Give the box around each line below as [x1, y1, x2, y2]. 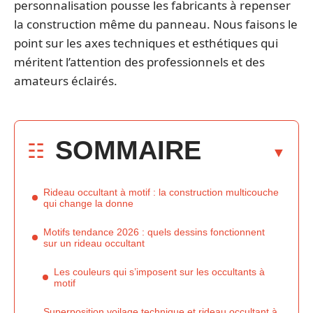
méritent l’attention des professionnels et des [14, 54, 265, 70]
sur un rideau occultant [43, 237, 145, 249]
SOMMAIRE [55, 135, 201, 165]
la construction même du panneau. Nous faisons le [14, 16, 298, 32]
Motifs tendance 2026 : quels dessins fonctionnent [43, 226, 265, 238]
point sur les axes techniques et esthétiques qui [14, 35, 278, 51]
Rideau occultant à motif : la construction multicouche [43, 186, 279, 198]
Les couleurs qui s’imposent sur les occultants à [54, 265, 265, 277]
